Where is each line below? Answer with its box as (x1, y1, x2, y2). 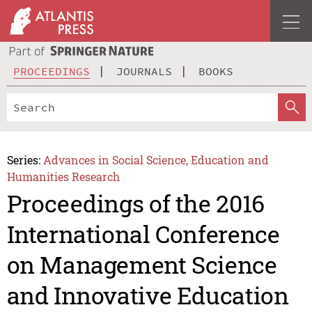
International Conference (6, 218, 280, 250)
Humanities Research (6, 169, 120, 184)
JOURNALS (116, 63, 172, 78)
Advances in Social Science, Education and (43, 152, 270, 167)
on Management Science (6, 249, 277, 281)
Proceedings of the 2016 (6, 187, 265, 219)
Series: (6, 152, 40, 167)
